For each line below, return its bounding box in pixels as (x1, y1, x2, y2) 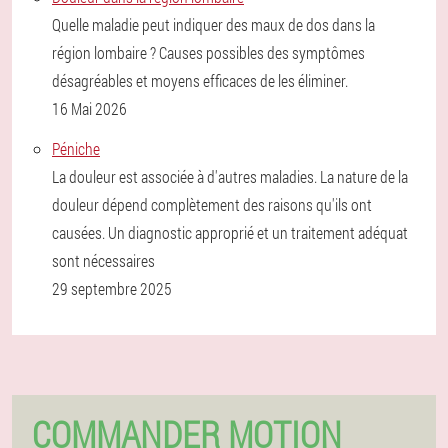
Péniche (52, 138, 100, 159)
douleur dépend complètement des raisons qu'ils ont (52, 194, 372, 215)
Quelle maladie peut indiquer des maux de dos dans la (52, 14, 375, 35)
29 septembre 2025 (52, 278, 172, 299)
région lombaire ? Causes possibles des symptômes (52, 42, 365, 63)
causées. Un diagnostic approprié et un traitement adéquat (52, 222, 408, 243)
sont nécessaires (52, 250, 155, 271)
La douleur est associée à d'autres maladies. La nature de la (52, 166, 408, 187)
